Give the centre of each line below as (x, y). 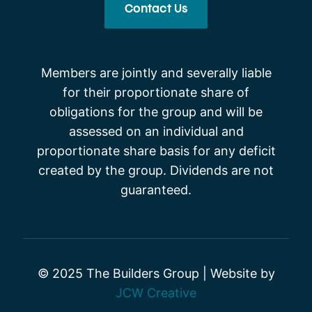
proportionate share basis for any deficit (156, 151)
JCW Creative (156, 293)
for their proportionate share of (156, 92)
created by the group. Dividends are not (156, 170)
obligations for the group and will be (156, 112)
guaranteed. (156, 190)
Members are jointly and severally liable (156, 73)
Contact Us (156, 10)
